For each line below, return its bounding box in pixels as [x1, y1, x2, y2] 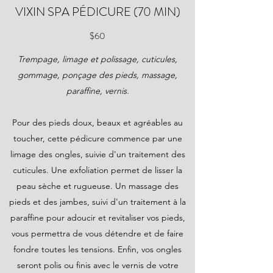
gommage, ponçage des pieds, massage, [18, 69, 177, 80]
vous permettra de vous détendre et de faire [12, 228, 183, 239]
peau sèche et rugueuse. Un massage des [16, 180, 179, 191]
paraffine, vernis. [66, 85, 129, 96]
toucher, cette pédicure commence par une [13, 133, 182, 144]
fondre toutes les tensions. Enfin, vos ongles [13, 244, 182, 255]
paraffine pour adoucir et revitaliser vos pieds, [10, 212, 185, 223]
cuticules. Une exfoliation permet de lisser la [13, 165, 182, 175]
